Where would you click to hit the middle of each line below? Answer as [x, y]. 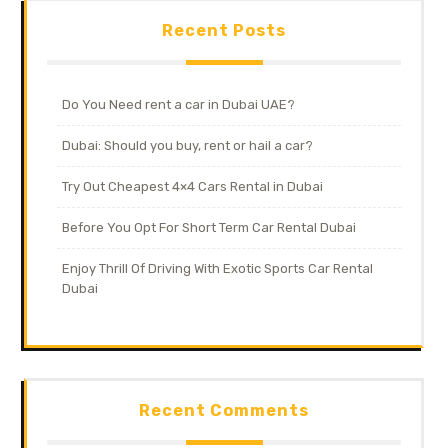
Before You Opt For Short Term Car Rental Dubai [209, 227]
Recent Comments [224, 410]
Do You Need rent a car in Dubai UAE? [178, 104]
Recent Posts [224, 30]
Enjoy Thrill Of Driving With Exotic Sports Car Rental [217, 268]
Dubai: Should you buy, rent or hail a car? [187, 145]
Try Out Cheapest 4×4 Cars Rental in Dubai [192, 186]
